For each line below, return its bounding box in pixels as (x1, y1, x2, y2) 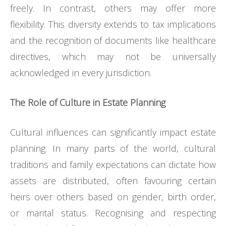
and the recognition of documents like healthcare (10, 34, 216, 46)
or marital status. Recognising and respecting (10, 206, 216, 219)
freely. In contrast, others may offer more (10, 2, 216, 14)
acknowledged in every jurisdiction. (10, 66, 151, 79)
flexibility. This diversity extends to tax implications (10, 18, 216, 30)
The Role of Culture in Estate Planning (10, 96, 165, 108)
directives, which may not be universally (10, 50, 216, 63)
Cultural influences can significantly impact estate (10, 126, 216, 138)
